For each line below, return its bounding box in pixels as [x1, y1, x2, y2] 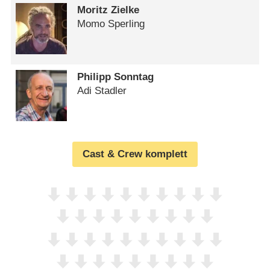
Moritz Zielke [77, 4, 140, 16]
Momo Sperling [77, 18, 145, 30]
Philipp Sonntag [77, 71, 154, 83]
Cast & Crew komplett [83, 148, 187, 160]
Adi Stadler [77, 84, 127, 96]
